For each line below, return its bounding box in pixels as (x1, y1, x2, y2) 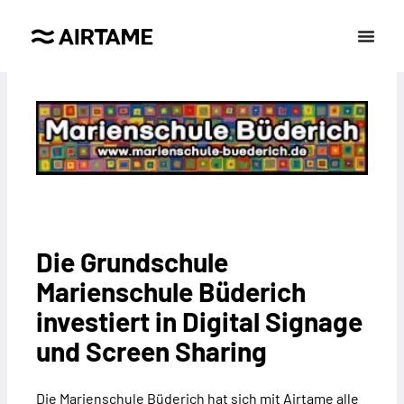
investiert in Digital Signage (36, 305, 363, 338)
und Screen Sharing (36, 335, 267, 368)
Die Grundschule (36, 245, 228, 279)
